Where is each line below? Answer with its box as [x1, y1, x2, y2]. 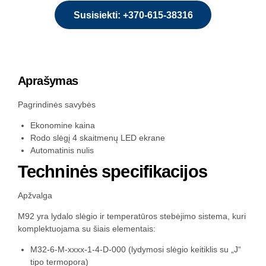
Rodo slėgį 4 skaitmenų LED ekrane [30, 132, 165, 142]
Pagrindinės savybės [18, 99, 96, 109]
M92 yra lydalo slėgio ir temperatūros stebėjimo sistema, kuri [18, 211, 246, 221]
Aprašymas [18, 74, 78, 88]
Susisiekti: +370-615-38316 [73, 9, 193, 20]
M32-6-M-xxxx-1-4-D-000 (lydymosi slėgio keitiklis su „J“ [30, 244, 241, 254]
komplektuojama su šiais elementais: [18, 223, 156, 233]
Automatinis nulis [30, 145, 94, 155]
